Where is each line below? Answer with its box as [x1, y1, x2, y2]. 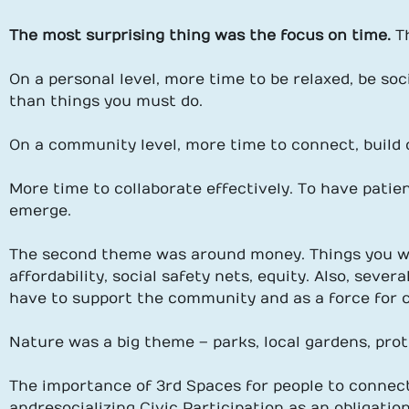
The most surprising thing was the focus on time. [9, 27, 395, 44]
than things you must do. [9, 93, 203, 110]
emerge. [9, 203, 71, 219]
